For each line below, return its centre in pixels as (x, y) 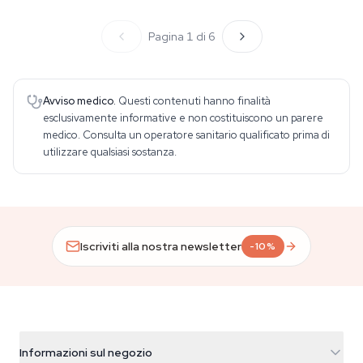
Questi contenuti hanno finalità (194, 101)
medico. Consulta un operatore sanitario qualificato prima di (186, 135)
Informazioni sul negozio (86, 352)
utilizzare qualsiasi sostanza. (110, 152)
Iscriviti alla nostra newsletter (160, 246)
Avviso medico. (79, 101)
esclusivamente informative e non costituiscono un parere (183, 118)
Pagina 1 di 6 (181, 36)
